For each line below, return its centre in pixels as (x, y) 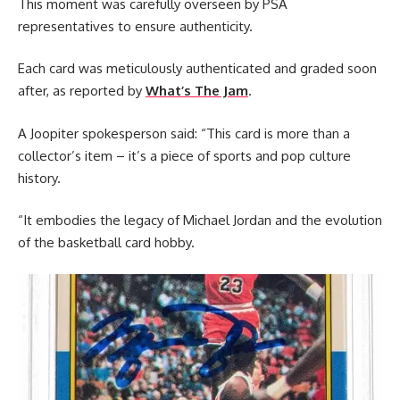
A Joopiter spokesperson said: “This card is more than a (184, 133)
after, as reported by (82, 91)
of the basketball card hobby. (106, 243)
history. (39, 178)
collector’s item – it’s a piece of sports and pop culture (184, 155)
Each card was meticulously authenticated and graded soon (197, 69)
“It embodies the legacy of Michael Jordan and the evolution (200, 221)
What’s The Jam (197, 91)
